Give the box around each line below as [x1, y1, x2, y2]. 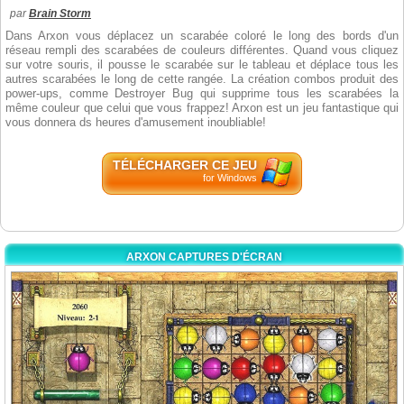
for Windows [202, 172, 257, 183]
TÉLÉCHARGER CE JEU [112, 158, 257, 172]
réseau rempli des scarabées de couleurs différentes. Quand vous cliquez [5, 43, 399, 57]
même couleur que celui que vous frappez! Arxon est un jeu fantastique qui [5, 101, 399, 115]
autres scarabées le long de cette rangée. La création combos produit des [5, 72, 399, 86]
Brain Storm [29, 7, 91, 20]
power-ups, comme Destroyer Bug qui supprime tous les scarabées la [5, 87, 399, 100]
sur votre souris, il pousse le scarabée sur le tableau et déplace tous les [5, 58, 399, 71]
